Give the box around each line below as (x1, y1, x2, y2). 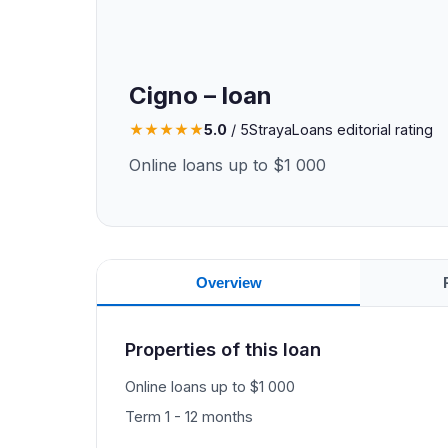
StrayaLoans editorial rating (249, 121, 433, 138)
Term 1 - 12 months (125, 407, 253, 426)
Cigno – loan (129, 81, 272, 110)
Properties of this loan (125, 338, 321, 361)
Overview (195, 273, 262, 291)
